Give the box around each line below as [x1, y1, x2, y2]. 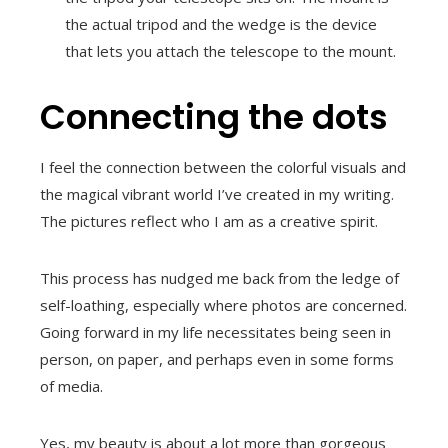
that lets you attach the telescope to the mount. [65, 41, 396, 61]
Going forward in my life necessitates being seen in [40, 322, 391, 342]
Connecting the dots [40, 93, 388, 141]
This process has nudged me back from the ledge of [40, 268, 399, 288]
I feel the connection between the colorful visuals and [40, 157, 406, 177]
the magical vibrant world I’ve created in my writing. [40, 184, 394, 204]
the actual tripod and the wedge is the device [65, 14, 377, 34]
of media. [40, 376, 103, 396]
